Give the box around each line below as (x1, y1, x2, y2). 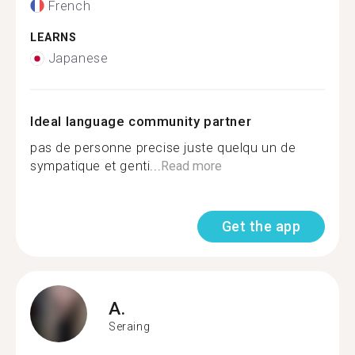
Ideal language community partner (30, 113, 252, 129)
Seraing (109, 319, 151, 333)
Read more (161, 158, 223, 174)
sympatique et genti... (30, 158, 162, 174)
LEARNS (30, 30, 77, 44)
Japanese (48, 51, 109, 66)
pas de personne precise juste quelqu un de (30, 140, 296, 155)
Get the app (221, 218, 300, 235)
